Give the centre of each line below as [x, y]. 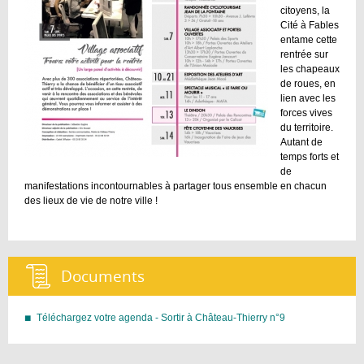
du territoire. [307, 127]
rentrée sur [304, 54]
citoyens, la [305, 10]
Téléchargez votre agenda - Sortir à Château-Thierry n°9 [161, 317]
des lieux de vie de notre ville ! [91, 200]
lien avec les [308, 98]
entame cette [309, 39]
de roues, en [308, 83]
